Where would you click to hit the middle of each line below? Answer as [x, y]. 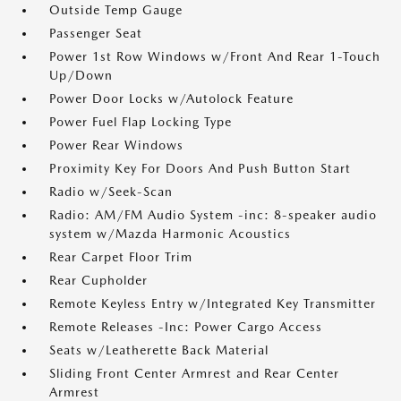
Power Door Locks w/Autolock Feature [171, 98]
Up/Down [81, 75]
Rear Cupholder [98, 280]
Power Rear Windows [116, 145]
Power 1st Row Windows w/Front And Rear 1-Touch [215, 56]
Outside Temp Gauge [116, 10]
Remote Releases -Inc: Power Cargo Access [186, 327]
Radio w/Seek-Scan [111, 192]
